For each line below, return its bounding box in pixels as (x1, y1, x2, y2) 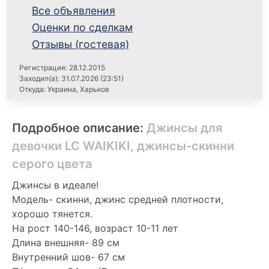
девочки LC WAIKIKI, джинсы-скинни (12, 138, 234, 153)
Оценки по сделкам (32, 20, 133, 34)
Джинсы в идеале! (12, 178, 98, 191)
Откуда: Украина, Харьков (19, 84, 109, 94)
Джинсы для (147, 120, 222, 135)
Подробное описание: (12, 120, 147, 135)
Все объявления (32, 4, 115, 17)
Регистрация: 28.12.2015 (19, 62, 105, 72)
